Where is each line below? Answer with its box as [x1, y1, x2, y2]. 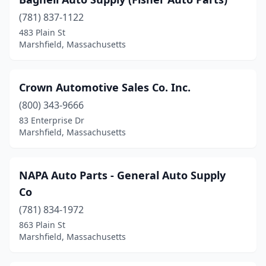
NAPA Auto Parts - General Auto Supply [19, 168, 226, 182]
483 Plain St [19, 27, 65, 38]
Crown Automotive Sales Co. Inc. [19, 80, 191, 94]
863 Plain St [19, 219, 65, 230]
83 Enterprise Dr [19, 115, 84, 126]
